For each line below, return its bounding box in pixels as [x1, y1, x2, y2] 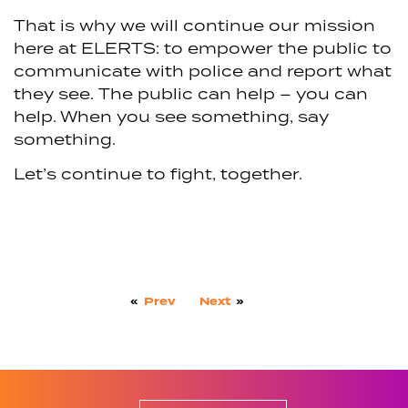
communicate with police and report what [14, 60, 392, 82]
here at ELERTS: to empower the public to [14, 37, 392, 59]
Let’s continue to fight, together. [14, 163, 302, 185]
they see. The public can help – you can [14, 83, 368, 105]
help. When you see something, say [14, 106, 329, 127]
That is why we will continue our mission [14, 15, 375, 36]
